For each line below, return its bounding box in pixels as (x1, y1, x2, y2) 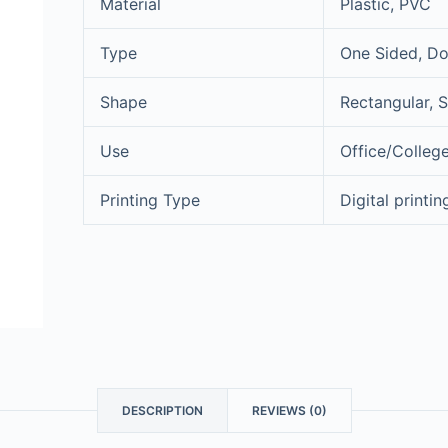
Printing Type (99, 190, 200, 211)
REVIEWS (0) (252, 402, 327, 418)
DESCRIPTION (122, 402, 203, 418)
